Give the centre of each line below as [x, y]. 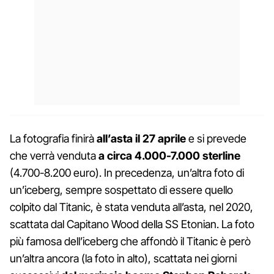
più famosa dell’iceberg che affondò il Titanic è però [130, 241]
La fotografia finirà [53, 138]
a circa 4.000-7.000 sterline [169, 155]
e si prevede [216, 138]
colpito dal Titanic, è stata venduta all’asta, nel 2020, [131, 207]
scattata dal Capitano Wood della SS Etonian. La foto [132, 224]
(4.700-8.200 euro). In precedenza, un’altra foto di [127, 172]
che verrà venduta [54, 155]
